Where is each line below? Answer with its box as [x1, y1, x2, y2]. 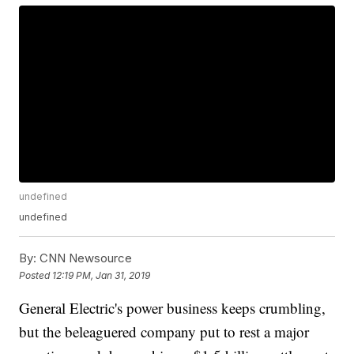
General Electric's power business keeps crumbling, [19, 298, 326, 318]
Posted [19, 269, 53, 281]
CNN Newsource [36, 250, 133, 266]
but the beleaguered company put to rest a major [19, 322, 310, 342]
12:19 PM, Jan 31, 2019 [52, 269, 151, 281]
